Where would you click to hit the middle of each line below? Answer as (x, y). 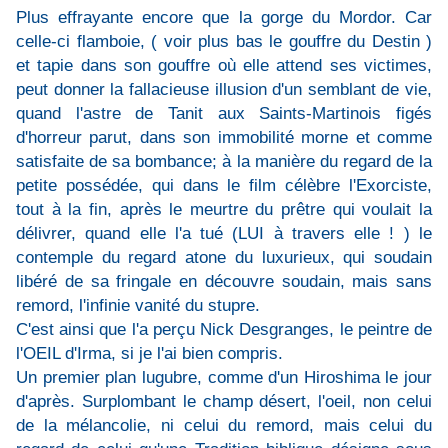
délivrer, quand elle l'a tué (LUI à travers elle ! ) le (224, 233)
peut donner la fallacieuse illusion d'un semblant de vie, (224, 89)
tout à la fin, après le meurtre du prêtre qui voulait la (224, 209)
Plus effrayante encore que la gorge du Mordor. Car (224, 17)
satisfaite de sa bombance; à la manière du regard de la (224, 161)
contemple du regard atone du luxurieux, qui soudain (224, 257)
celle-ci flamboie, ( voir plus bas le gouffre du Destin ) (224, 41)
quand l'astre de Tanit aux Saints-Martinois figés (224, 113)
